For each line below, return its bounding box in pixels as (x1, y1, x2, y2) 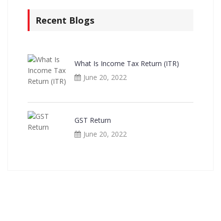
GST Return (74, 115, 111, 125)
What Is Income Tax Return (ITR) (74, 59, 179, 69)
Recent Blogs (36, 14, 94, 27)
